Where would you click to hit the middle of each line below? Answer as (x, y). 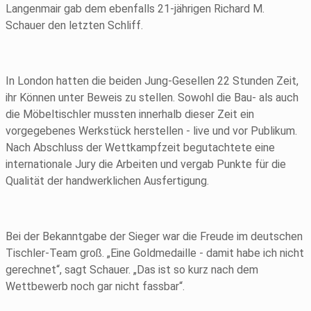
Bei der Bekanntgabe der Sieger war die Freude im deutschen (154, 237)
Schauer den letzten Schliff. (74, 26)
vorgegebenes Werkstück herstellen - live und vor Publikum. (151, 131)
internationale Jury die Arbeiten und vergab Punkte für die (146, 165)
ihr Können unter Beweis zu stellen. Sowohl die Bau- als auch (152, 98)
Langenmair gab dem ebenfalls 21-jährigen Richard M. (135, 9)
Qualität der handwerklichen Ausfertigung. (107, 181)
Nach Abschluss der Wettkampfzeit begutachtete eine (140, 148)
